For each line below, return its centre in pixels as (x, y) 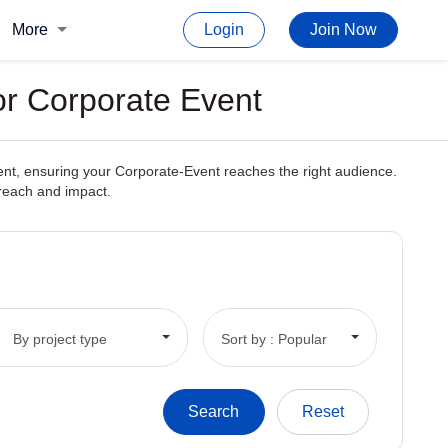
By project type (59, 338)
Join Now (343, 29)
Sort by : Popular (273, 338)
